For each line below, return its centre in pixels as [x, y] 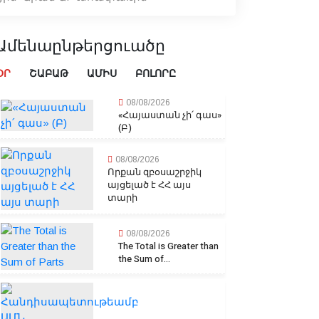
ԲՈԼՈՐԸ [156, 74]
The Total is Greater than [168, 246]
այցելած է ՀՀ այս [149, 185]
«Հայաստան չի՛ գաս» [170, 115]
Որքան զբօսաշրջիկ [154, 172]
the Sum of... [144, 259]
